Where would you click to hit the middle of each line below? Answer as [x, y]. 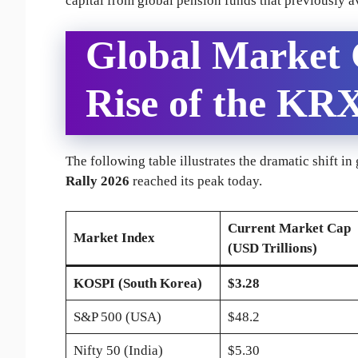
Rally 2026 [97, 181]
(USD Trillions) [272, 249]
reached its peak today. [196, 181]
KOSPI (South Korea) [137, 284]
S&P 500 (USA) [117, 317]
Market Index [114, 238]
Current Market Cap [289, 229]
